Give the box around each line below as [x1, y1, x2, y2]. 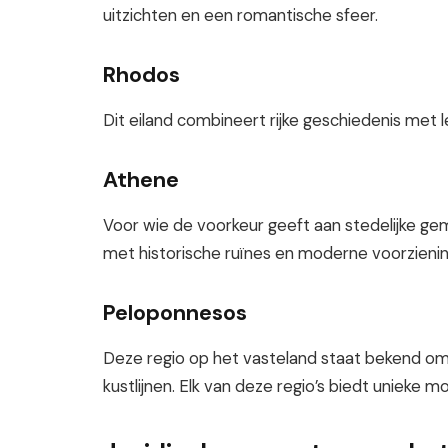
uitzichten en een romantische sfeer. [103, 5, 378, 27]
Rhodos [103, 60, 180, 89]
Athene [103, 165, 179, 194]
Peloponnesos [103, 298, 247, 327]
